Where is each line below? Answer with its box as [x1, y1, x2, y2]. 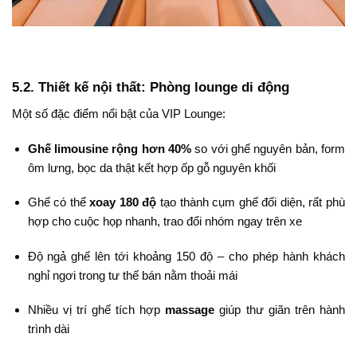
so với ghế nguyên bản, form [190, 141, 346, 155]
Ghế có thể [27, 195, 90, 210]
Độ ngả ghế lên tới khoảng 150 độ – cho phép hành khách [27, 249, 345, 263]
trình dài [27, 322, 69, 336]
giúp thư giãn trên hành [214, 303, 346, 317]
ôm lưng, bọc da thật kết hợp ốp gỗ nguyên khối [27, 160, 276, 175]
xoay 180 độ [89, 195, 157, 210]
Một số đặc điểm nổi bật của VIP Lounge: [12, 107, 226, 121]
